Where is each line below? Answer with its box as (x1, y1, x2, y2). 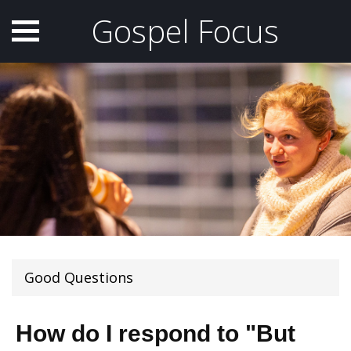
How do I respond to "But (16, 320, 295, 346)
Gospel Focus (92, 9, 279, 52)
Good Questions (24, 267, 133, 287)
